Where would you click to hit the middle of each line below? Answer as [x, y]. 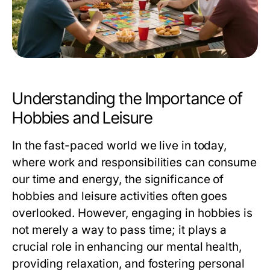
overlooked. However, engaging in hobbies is [132, 213]
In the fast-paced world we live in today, [120, 146]
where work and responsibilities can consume [134, 162]
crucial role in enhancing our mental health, [127, 247]
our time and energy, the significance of [118, 179]
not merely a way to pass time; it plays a [120, 230]
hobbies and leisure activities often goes [120, 196]
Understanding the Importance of [127, 99]
